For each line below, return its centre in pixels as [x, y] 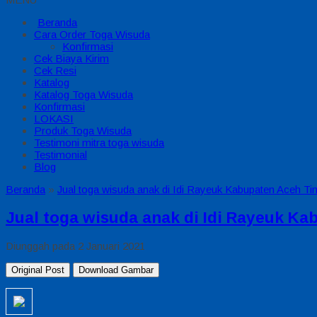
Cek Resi [55, 70]
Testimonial [60, 155]
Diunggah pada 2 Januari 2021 [75, 246]
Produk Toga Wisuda [83, 131]
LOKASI [54, 119]
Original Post [38, 270]
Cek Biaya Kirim [71, 58]
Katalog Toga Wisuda [83, 94]
